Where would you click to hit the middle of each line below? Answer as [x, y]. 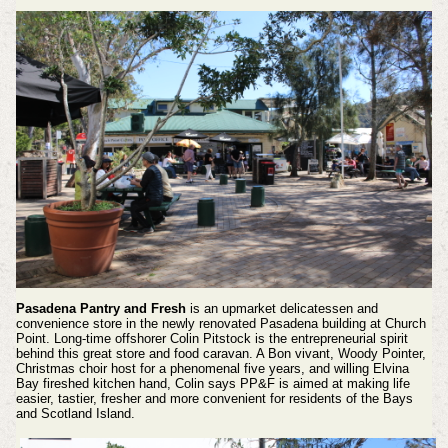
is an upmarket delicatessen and [281, 309]
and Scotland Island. [75, 414]
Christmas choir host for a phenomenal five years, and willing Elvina [212, 369]
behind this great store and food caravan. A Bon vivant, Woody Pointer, [220, 354]
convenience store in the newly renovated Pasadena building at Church [220, 324]
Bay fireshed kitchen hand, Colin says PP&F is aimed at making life [212, 384]
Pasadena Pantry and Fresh [100, 309]
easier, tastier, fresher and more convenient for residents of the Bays [214, 399]
